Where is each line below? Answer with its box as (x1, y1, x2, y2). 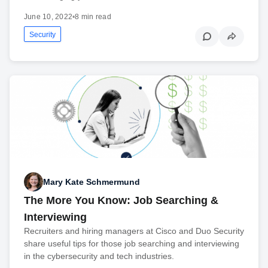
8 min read (75, 12, 111, 21)
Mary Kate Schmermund (43, 176, 140, 187)
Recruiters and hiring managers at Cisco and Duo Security (24, 226, 244, 236)
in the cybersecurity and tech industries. (24, 251, 174, 261)
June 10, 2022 (24, 12, 73, 21)
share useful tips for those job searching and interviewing (24, 239, 239, 249)
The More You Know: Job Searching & (24, 194, 218, 207)
